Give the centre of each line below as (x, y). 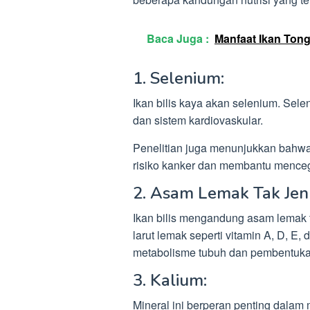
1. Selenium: (179, 78)
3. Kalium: (170, 280)
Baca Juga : (178, 38)
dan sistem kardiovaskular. (198, 120)
